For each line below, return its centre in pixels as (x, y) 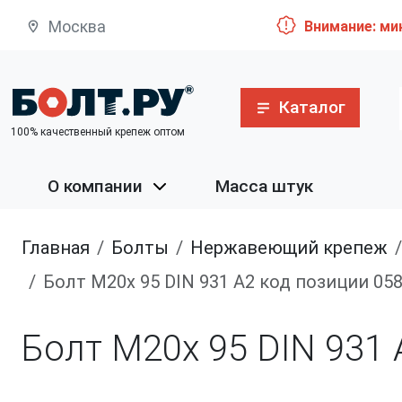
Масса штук (265, 187)
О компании (96, 187)
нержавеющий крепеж (296, 248)
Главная (60, 248)
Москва (77, 27)
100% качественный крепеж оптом (98, 131)
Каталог (312, 107)
